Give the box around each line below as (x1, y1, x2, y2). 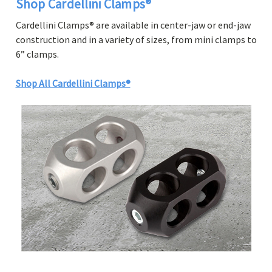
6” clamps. (15, 48, 59, 61)
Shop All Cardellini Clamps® (15, 77, 131, 90)
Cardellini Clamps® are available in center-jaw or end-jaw (15, 19, 251, 32)
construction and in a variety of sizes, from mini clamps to (15, 33, 257, 46)
